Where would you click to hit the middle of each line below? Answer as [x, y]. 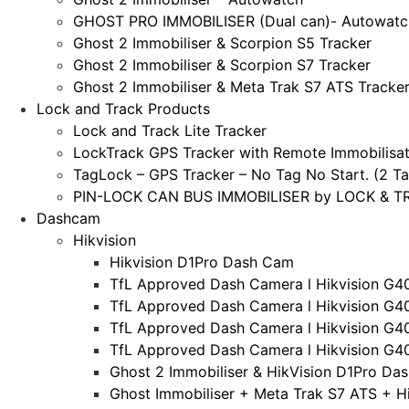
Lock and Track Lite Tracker [170, 130]
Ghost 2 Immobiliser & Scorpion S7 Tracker [222, 64]
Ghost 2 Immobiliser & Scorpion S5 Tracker [222, 42]
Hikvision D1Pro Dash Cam [202, 262]
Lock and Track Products [123, 108]
